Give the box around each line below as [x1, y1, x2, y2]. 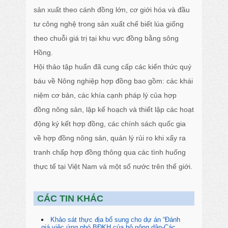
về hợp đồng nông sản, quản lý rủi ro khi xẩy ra [34, 134, 186, 142]
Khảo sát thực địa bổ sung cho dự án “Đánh [50, 216, 181, 223]
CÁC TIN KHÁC [37, 193, 104, 204]
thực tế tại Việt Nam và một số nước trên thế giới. [34, 162, 193, 170]
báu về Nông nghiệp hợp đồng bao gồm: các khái [34, 77, 193, 85]
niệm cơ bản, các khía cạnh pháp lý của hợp [34, 91, 177, 99]
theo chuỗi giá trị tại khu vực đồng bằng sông [34, 34, 179, 42]
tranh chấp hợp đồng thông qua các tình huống [34, 148, 186, 156]
